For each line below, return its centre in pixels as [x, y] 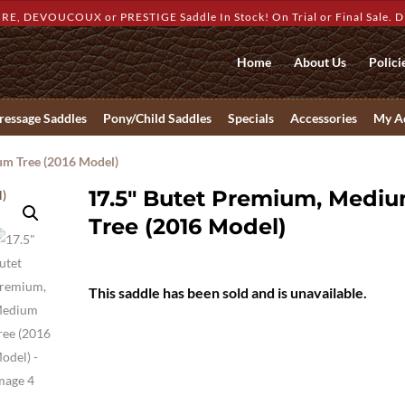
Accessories [324, 118]
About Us [320, 62]
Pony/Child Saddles [157, 118]
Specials [251, 118]
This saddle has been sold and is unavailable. [228, 292]
